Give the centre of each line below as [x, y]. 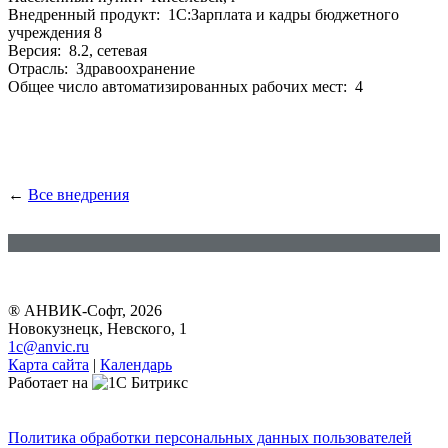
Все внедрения [78, 195]
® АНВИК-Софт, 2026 [85, 311]
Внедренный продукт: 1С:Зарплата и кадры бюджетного [203, 15]
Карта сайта [48, 365]
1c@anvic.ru [48, 347]
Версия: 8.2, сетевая [77, 51]
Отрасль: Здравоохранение [101, 69]
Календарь [136, 365]
